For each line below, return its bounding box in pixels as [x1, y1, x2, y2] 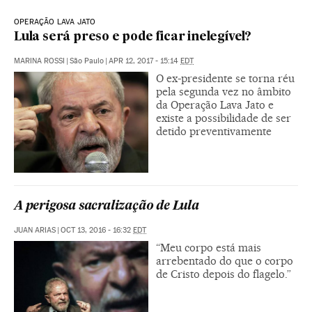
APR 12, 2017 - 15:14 [109, 56, 180, 65]
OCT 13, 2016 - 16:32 [61, 225, 133, 235]
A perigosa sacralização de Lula [14, 200, 199, 212]
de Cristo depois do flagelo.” [156, 267, 291, 281]
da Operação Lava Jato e [156, 97, 274, 111]
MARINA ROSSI [14, 56, 65, 65]
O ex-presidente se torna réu [156, 71, 295, 85]
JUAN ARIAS [14, 225, 56, 235]
